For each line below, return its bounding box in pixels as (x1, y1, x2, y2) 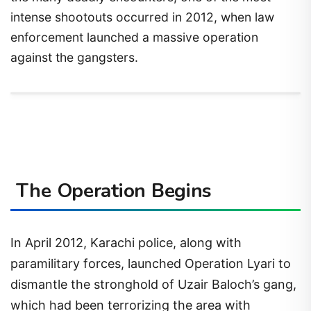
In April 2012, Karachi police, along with (10, 235, 242, 251)
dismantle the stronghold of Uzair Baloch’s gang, (10, 277, 296, 292)
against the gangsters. (10, 49, 138, 65)
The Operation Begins (10, 177, 217, 204)
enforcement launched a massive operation (10, 29, 258, 44)
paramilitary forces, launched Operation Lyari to (10, 256, 291, 271)
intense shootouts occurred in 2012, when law (10, 9, 274, 24)
